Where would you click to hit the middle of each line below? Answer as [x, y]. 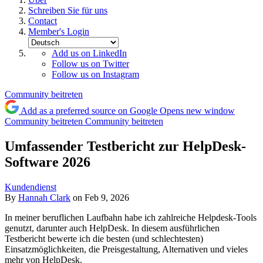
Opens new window [197, 111]
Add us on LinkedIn [89, 53]
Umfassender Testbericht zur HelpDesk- [125, 146]
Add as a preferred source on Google [89, 111]
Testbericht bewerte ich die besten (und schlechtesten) [104, 238]
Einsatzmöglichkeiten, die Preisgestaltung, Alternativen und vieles [126, 249]
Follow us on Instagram [95, 74]
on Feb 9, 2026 [101, 197]
